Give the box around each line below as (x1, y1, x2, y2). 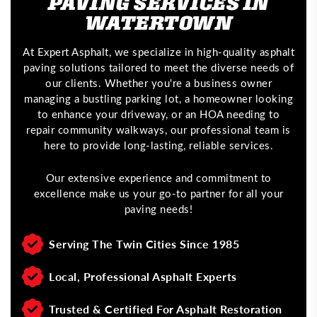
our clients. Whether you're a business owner (45, 76, 272, 90)
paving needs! (124, 202, 193, 216)
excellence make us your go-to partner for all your (33, 186, 284, 200)
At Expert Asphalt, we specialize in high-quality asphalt (23, 45, 294, 59)
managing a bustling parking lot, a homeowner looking (24, 91, 293, 105)
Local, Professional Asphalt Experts (49, 268, 237, 284)
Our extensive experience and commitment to (45, 171, 272, 185)
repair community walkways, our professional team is (26, 122, 291, 137)
